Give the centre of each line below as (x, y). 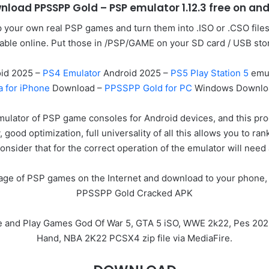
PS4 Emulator (71, 73)
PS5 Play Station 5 (208, 73)
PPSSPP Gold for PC (148, 88)
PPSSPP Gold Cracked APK (134, 193)
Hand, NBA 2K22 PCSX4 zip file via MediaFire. (134, 238)
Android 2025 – (134, 73)
